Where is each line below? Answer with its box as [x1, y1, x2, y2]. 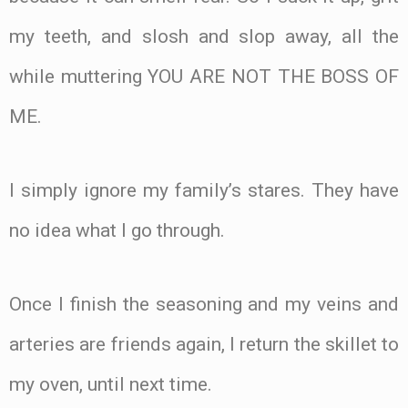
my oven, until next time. [9, 372, 212, 395]
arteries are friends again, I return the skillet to [9, 332, 399, 355]
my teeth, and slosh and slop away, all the [9, 25, 399, 48]
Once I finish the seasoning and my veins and [9, 292, 399, 315]
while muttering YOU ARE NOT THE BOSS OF [9, 66, 399, 88]
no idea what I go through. [9, 219, 225, 241]
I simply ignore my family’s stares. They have [9, 178, 399, 201]
